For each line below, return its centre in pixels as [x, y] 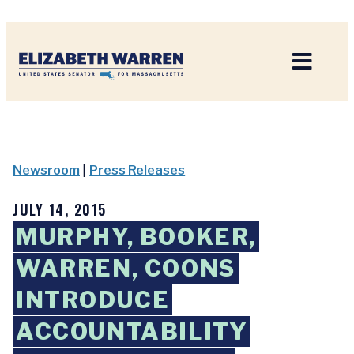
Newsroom [46, 170]
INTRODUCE [93, 300]
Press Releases [137, 170]
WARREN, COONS [126, 268]
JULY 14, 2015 [60, 209]
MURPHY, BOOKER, [136, 237]
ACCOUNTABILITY [132, 331]
